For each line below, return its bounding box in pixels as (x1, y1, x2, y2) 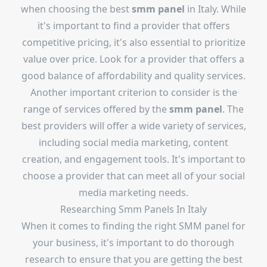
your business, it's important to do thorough (33, 236, 234, 249)
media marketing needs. (79, 186, 188, 199)
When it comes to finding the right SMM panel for (21, 219, 246, 232)
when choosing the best (21, 2, 132, 15)
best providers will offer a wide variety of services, (21, 119, 246, 132)
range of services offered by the (23, 103, 169, 116)
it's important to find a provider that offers (37, 19, 230, 32)
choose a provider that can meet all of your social (22, 169, 245, 182)
